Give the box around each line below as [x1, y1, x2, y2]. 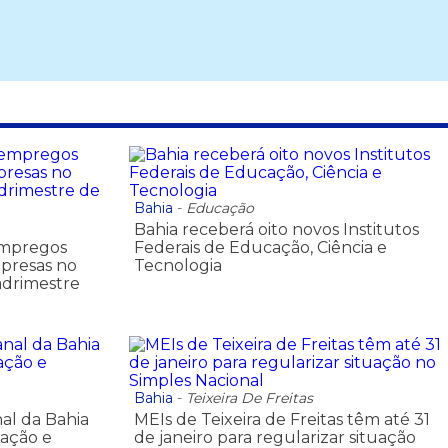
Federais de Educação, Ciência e [133, 237, 387, 257]
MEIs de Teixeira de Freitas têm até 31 [133, 410, 430, 430]
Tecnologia [133, 255, 222, 275]
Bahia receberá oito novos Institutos [133, 219, 419, 239]
